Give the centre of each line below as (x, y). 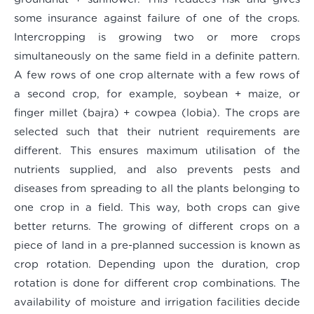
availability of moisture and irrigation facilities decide (157, 303)
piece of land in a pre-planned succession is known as (157, 246)
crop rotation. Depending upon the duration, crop (157, 265)
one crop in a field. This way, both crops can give (157, 208)
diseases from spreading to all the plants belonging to (157, 189)
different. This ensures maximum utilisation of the (157, 151)
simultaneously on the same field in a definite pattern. (157, 57)
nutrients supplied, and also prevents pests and (157, 170)
